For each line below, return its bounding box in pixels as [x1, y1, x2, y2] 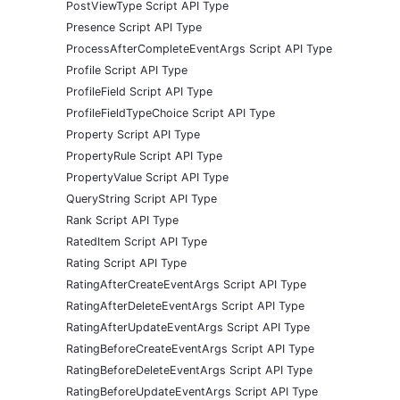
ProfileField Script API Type [66, 84, 212, 98]
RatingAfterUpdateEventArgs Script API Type [66, 320, 310, 334]
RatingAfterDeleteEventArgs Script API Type [66, 298, 304, 312]
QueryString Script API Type [66, 191, 217, 205]
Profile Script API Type [66, 62, 187, 77]
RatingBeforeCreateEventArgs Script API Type [66, 341, 314, 355]
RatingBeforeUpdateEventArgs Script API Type [66, 384, 318, 398]
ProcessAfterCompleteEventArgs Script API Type [66, 41, 332, 55]
